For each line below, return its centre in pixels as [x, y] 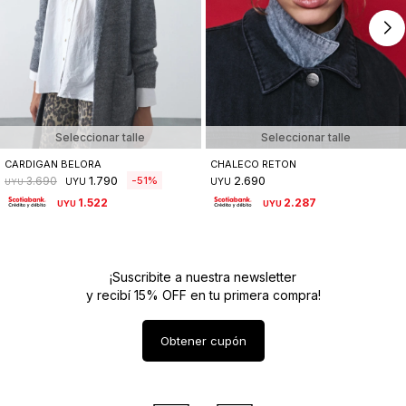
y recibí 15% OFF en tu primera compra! [203, 295]
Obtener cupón [203, 340]
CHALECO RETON [253, 164]
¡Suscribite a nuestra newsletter [203, 276]
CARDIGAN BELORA [53, 164]
